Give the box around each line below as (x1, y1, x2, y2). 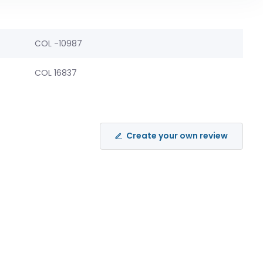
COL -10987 (34, 37, 82, 49)
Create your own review (126, 130, 228, 142)
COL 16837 (34, 66, 77, 79)
